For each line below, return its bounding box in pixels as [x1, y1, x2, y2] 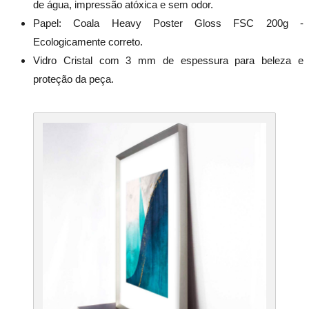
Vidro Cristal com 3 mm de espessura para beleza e [33, 54, 303, 66]
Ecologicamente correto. [33, 35, 143, 48]
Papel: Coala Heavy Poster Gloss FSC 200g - [33, 17, 303, 29]
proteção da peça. [33, 72, 114, 85]
